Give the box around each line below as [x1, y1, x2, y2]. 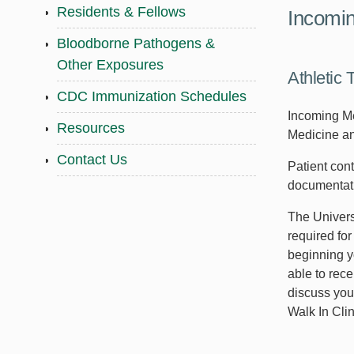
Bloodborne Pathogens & [57, 36, 215, 51]
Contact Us [57, 152, 127, 168]
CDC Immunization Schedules [57, 88, 247, 104]
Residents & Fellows [57, 4, 186, 20]
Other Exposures [57, 57, 164, 73]
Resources [57, 120, 125, 136]
